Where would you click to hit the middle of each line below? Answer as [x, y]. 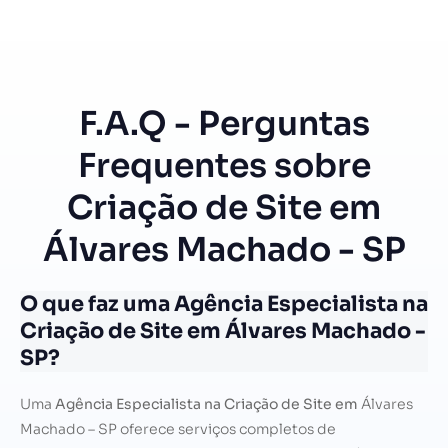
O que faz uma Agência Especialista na [224, 304]
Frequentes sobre [224, 166]
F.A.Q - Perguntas [224, 124]
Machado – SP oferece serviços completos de [178, 429]
